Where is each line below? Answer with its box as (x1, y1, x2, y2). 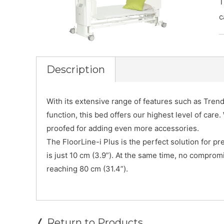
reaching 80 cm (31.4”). (46, 163, 128, 173)
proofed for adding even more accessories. (46, 123, 199, 133)
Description (46, 63, 105, 75)
